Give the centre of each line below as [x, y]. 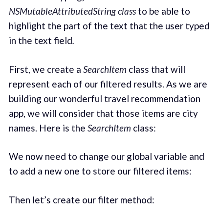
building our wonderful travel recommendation [104, 98]
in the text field [40, 41]
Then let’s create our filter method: [81, 199]
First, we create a [46, 69]
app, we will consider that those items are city [103, 113]
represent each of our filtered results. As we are [108, 84]
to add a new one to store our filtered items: [100, 171]
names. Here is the [48, 128]
